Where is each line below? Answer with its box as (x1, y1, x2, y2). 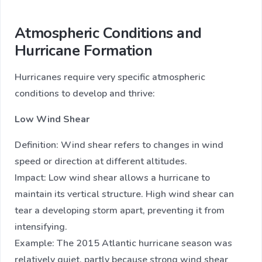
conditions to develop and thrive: (15, 87, 155, 101)
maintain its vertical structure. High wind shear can (15, 188, 234, 201)
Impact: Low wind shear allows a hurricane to (15, 171, 210, 185)
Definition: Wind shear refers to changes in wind (15, 139, 223, 152)
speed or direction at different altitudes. (15, 155, 187, 168)
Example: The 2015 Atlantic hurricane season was (15, 237, 232, 250)
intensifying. (15, 220, 67, 234)
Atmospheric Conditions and (15, 23, 202, 44)
